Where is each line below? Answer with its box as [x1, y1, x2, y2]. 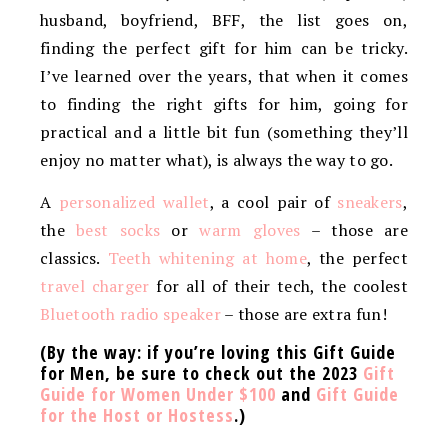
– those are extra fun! [220, 303, 387, 325]
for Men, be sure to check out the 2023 [40, 361, 363, 385]
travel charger [40, 275, 150, 297]
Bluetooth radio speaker [40, 303, 221, 325]
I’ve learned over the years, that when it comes [40, 65, 408, 87]
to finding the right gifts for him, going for [40, 93, 408, 115]
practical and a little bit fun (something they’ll [40, 121, 408, 143]
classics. [40, 247, 108, 269]
